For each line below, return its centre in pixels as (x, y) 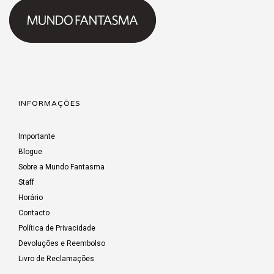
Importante (37, 136)
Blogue (30, 151)
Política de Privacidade (57, 228)
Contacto (34, 213)
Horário (31, 197)
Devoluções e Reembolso (62, 243)
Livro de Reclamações (56, 258)
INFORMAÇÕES (49, 103)
